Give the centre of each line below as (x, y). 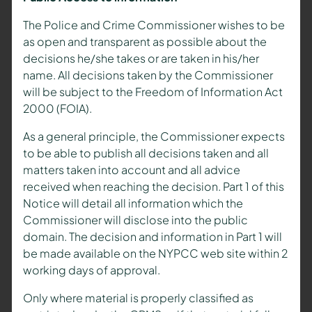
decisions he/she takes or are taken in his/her (141, 58)
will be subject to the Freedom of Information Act (153, 92)
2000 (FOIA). (57, 109)
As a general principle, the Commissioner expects (154, 136)
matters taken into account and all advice (131, 170)
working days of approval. (91, 270)
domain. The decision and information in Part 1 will (152, 237)
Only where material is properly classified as (138, 298)
